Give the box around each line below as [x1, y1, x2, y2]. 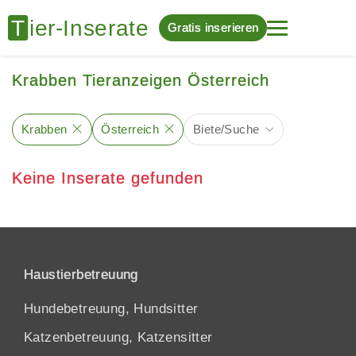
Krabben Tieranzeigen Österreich [12, 72, 269, 89]
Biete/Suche [192, 122, 260, 136]
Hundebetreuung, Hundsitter [24, 300, 199, 316]
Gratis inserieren [167, 21, 259, 34]
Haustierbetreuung [24, 266, 138, 282]
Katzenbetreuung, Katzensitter [24, 329, 213, 345]
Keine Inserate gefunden [12, 168, 203, 187]
